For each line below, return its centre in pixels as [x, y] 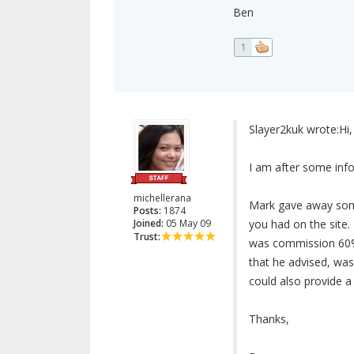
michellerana [162, 198]
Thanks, [269, 319]
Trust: [147, 237]
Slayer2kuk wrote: [294, 130]
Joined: [149, 224]
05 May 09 [187, 224]
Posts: [147, 211]
